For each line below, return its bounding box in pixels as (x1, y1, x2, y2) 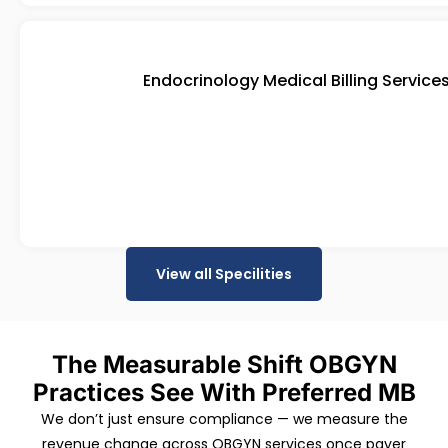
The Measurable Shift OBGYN (51, 350, 397, 380)
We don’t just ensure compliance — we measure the (40, 409, 408, 430)
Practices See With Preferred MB (32, 378, 416, 408)
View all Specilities (156, 264, 292, 285)
